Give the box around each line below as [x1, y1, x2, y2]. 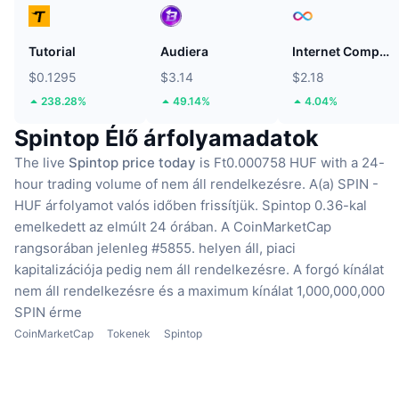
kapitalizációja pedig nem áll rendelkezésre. [14, 261, 289, 279]
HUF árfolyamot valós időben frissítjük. [14, 197, 258, 215]
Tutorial [28, 44, 76, 60]
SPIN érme [14, 304, 82, 322]
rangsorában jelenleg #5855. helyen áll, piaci [14, 240, 296, 257]
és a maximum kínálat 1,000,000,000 [159, 282, 385, 300]
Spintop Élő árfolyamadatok [14, 125, 319, 152]
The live [14, 154, 69, 172]
